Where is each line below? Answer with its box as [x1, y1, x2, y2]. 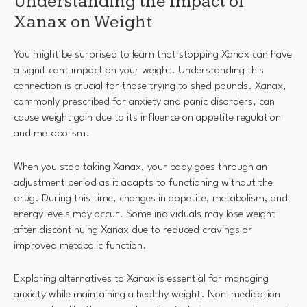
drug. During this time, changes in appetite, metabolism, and [14, 193, 288, 204]
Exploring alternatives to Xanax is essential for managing [14, 273, 269, 285]
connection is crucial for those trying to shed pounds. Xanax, [14, 81, 286, 93]
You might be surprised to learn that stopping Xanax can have [14, 49, 292, 61]
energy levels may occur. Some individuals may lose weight [14, 208, 275, 220]
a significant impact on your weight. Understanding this [14, 65, 264, 77]
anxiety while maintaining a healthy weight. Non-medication [14, 289, 280, 301]
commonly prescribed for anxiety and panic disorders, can [14, 97, 275, 108]
